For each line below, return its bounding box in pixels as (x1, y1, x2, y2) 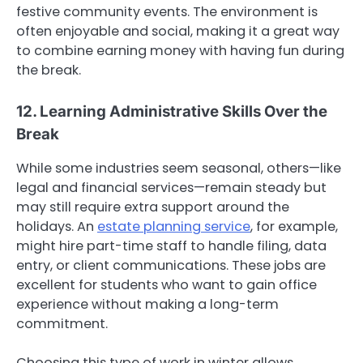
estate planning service (97, 216, 250, 236)
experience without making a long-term (16, 294, 279, 314)
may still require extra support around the (16, 197, 289, 216)
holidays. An (16, 216, 97, 236)
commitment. (16, 314, 108, 333)
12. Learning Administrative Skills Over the (16, 101, 327, 121)
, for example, (250, 216, 338, 236)
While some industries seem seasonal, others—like (16, 158, 341, 177)
